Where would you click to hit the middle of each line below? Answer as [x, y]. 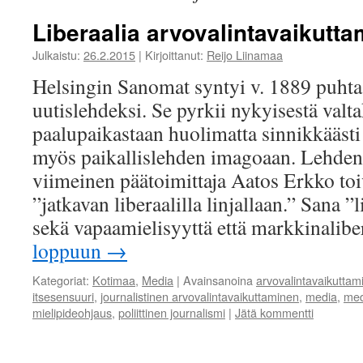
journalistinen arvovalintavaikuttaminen [200, 296]
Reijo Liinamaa [245, 55]
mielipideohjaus [72, 312]
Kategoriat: [61, 280]
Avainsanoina [218, 280]
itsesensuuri [63, 296]
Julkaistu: [56, 55]
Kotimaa [114, 280]
